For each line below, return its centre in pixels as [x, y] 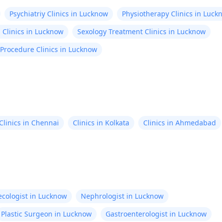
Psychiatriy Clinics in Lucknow [59, 14]
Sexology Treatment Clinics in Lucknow [141, 31]
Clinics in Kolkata [101, 123]
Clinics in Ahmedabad [180, 123]
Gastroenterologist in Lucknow [156, 214]
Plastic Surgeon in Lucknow [46, 214]
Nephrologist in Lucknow [122, 196]
